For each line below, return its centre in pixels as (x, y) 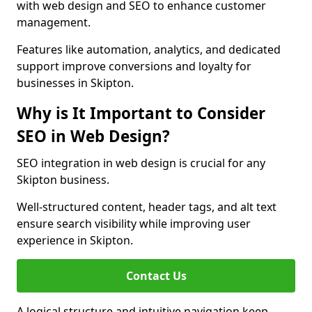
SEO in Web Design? (93, 136)
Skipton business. (63, 180)
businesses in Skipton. (75, 83)
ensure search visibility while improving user (134, 224)
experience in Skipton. (75, 240)
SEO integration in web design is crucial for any (141, 163)
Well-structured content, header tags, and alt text (147, 207)
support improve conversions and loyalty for (134, 66)
